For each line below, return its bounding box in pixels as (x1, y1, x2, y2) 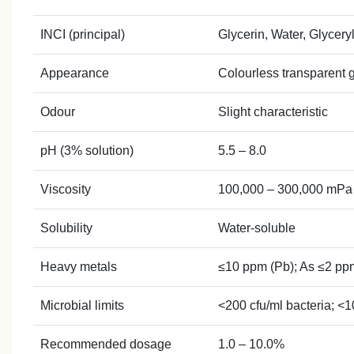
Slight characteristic (217, 104, 328, 119)
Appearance (40, 66, 109, 80)
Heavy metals (40, 259, 117, 273)
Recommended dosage (40, 337, 171, 351)
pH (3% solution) (40, 143, 134, 157)
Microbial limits (40, 298, 124, 312)
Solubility (40, 220, 92, 235)
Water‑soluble (217, 220, 296, 235)
